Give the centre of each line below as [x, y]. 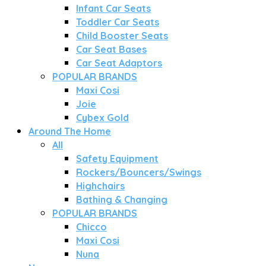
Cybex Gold [102, 118]
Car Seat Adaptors [119, 63]
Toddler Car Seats [118, 22]
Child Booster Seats [122, 36]
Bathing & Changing [122, 199]
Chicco [91, 227]
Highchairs [100, 186]
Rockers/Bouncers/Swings [139, 172]
